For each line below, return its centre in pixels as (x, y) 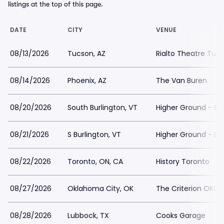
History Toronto (183, 161)
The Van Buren (181, 80)
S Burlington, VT (94, 134)
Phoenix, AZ (87, 80)
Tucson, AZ (86, 53)
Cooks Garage (181, 215)
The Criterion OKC (187, 188)
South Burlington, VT (102, 107)
